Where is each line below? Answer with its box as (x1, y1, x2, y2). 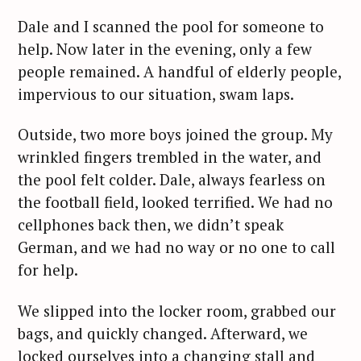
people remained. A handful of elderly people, (18, 60, 341, 81)
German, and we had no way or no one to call (18, 237, 335, 258)
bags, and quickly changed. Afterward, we (18, 322, 308, 343)
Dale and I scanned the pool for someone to (18, 15, 324, 36)
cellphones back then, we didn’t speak (18, 214, 284, 235)
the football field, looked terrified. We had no (18, 192, 333, 213)
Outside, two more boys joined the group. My (18, 124, 333, 145)
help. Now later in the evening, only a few (18, 38, 312, 59)
